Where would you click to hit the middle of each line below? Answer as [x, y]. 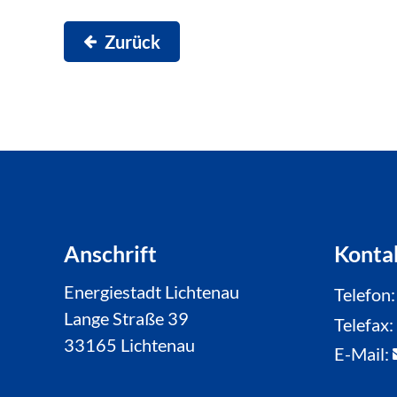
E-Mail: [363, 354]
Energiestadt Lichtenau [152, 292]
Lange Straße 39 [126, 318]
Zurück [132, 42]
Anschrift [113, 253]
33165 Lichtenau [129, 345]
